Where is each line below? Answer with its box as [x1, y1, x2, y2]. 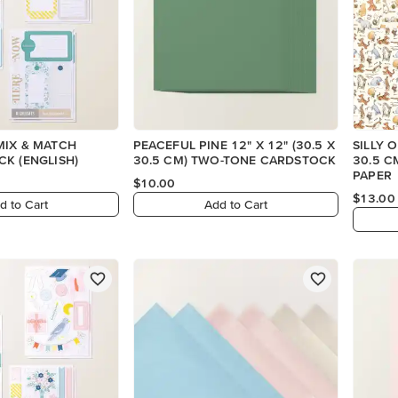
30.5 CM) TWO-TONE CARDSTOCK [132, 153, 337, 168]
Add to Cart [204, 196, 268, 211]
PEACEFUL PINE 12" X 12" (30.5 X [132, 138, 335, 153]
